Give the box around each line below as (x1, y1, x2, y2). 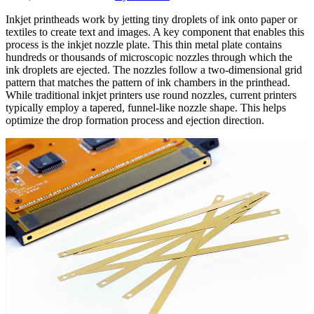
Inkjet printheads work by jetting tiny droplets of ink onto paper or (6, 13, 297, 26)
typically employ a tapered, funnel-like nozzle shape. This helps (6, 102, 286, 114)
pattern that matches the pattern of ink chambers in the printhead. (6, 76, 290, 89)
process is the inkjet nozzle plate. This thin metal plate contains (6, 39, 282, 51)
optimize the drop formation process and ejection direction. (6, 114, 264, 127)
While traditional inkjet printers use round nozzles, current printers (6, 89, 296, 102)
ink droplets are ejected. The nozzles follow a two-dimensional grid (6, 64, 302, 76)
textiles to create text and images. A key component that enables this (6, 26, 304, 39)
